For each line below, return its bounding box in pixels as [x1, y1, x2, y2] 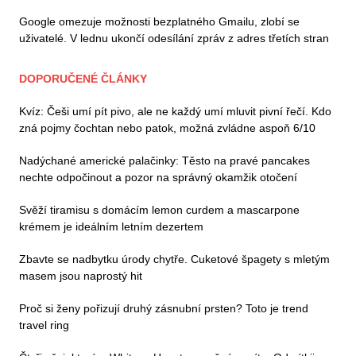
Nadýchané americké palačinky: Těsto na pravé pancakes [19, 154, 310, 168]
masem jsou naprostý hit [19, 269, 142, 283]
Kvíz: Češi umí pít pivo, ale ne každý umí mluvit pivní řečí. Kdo [19, 105, 331, 118]
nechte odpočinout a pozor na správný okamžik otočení [19, 171, 297, 184]
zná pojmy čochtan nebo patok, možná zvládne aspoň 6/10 [19, 122, 315, 135]
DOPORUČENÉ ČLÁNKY [19, 72, 147, 86]
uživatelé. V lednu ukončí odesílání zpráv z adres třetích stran [19, 32, 329, 45]
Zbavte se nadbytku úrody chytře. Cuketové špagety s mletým [19, 253, 330, 266]
